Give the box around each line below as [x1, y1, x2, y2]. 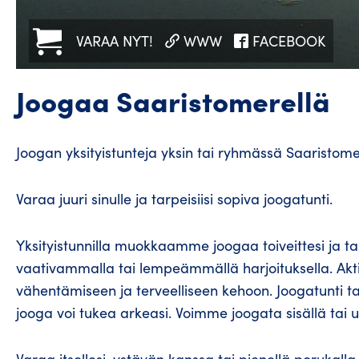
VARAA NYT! [76, 31, 153, 51]
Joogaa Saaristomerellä [16, 80, 330, 120]
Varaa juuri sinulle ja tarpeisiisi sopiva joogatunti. [16, 189, 333, 209]
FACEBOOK [252, 31, 325, 51]
